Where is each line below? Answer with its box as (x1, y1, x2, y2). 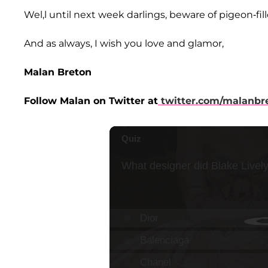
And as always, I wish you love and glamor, (24, 38, 224, 50)
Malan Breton (24, 66, 92, 78)
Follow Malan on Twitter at (24, 95, 158, 107)
